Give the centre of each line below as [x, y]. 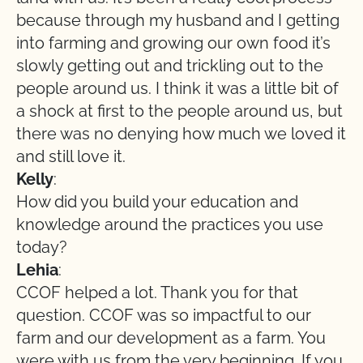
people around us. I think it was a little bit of [177, 88]
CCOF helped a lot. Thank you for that [157, 293]
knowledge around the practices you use [170, 224]
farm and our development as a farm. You [171, 338]
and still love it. [71, 156]
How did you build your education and [157, 202]
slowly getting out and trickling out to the [170, 66]
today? [42, 247]
